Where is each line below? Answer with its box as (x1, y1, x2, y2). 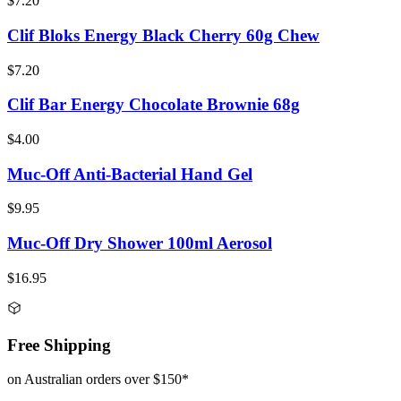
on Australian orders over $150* (7, 371, 189, 388)
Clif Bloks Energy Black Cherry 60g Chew (7, 25, 320, 45)
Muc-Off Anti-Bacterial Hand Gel (7, 164, 252, 183)
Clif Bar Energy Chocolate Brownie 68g (7, 95, 300, 115)
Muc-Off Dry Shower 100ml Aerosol (7, 234, 272, 253)
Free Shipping (7, 335, 111, 354)
